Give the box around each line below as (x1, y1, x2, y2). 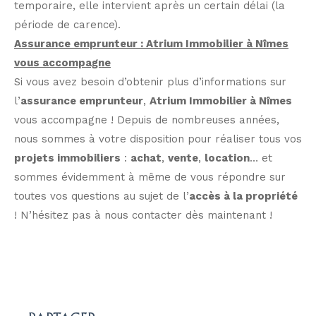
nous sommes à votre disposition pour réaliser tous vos (14, 132, 302, 145)
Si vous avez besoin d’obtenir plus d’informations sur (14, 75, 286, 88)
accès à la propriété (189, 189, 298, 202)
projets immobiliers (14, 151, 121, 164)
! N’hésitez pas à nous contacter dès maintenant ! (14, 208, 272, 221)
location (205, 151, 250, 164)
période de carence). (14, 18, 121, 31)
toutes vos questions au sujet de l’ (14, 189, 189, 202)
